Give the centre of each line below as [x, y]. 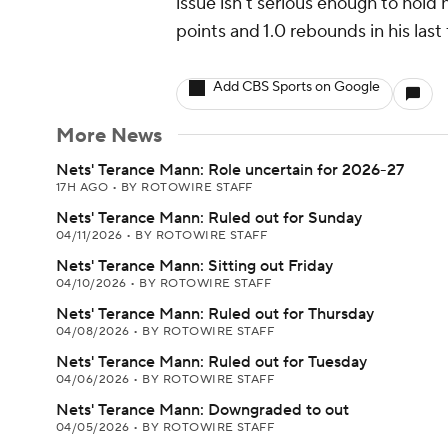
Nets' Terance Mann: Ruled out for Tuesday [211, 362]
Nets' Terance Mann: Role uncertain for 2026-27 [230, 170]
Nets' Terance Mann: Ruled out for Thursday [215, 314]
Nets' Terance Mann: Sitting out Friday [194, 266]
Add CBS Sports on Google [296, 87]
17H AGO [84, 187]
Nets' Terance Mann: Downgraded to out [202, 410]
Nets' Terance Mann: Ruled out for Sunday [209, 218]
